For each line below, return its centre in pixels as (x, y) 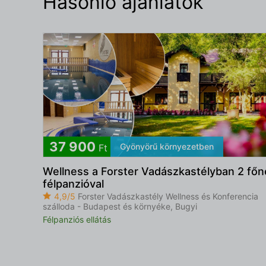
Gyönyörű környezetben (167, 147)
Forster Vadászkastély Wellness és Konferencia (167, 197)
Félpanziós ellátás (77, 220)
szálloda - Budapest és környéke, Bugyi (120, 207)
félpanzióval (73, 184)
